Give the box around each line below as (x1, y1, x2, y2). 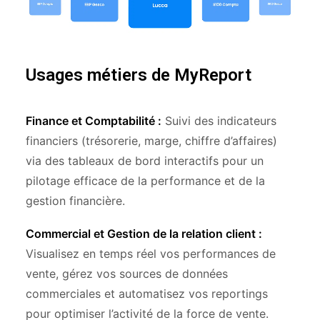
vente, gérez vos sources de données (26, 266, 228, 281)
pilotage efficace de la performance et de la (26, 174, 265, 188)
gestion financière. (26, 194, 125, 208)
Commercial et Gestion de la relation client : (26, 226, 262, 241)
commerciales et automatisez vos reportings (26, 286, 268, 301)
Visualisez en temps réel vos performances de (26, 246, 276, 261)
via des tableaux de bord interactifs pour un (26, 154, 264, 168)
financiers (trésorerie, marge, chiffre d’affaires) (26, 134, 277, 148)
